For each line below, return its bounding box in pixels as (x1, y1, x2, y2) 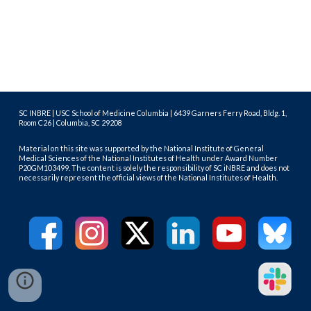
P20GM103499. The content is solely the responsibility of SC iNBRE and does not (19, 163, 290, 173)
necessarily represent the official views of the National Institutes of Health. (19, 173, 278, 183)
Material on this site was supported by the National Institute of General (19, 144, 264, 153)
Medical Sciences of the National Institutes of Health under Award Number (19, 153, 278, 163)
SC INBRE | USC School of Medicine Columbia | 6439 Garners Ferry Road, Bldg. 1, (19, 108, 287, 117)
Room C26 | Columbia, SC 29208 (19, 118, 123, 127)
